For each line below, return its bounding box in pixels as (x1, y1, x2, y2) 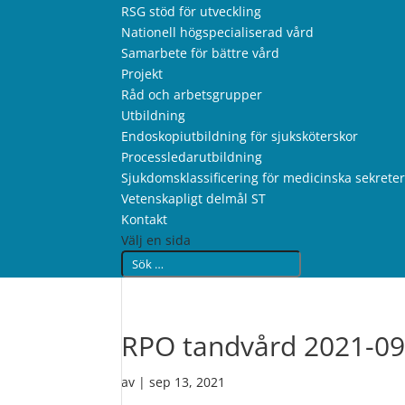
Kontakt (121, 211, 168, 228)
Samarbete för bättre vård (121, 44, 280, 61)
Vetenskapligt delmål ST (121, 190, 267, 207)
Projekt (121, 65, 164, 82)
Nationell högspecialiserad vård (121, 24, 315, 41)
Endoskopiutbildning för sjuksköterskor (121, 127, 359, 145)
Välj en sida (121, 231, 192, 249)
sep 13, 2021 (149, 373, 226, 391)
